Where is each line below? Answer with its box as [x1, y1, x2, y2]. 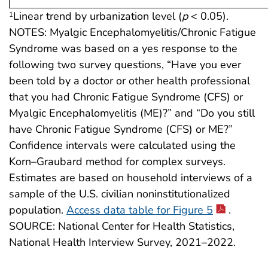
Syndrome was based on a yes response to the [9, 41, 237, 56]
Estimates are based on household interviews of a [9, 170, 252, 185]
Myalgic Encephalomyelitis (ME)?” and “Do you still [9, 106, 255, 121]
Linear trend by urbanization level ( [13, 9, 182, 24]
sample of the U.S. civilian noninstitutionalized [9, 187, 230, 202]
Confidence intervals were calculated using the [9, 138, 236, 153]
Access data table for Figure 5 [66, 203, 213, 218]
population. [9, 203, 66, 218]
